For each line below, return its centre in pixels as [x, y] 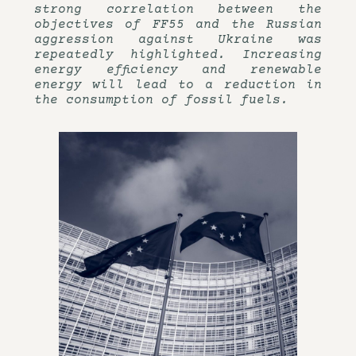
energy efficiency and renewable [178, 70]
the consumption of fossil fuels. [161, 100]
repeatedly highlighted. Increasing [178, 55]
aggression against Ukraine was [178, 40]
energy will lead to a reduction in [178, 85]
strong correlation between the [178, 10]
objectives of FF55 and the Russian [178, 25]
